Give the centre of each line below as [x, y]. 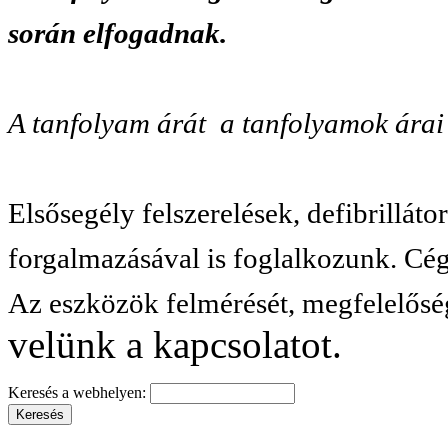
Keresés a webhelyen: [79, 392]
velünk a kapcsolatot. [175, 344]
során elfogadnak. [117, 32]
